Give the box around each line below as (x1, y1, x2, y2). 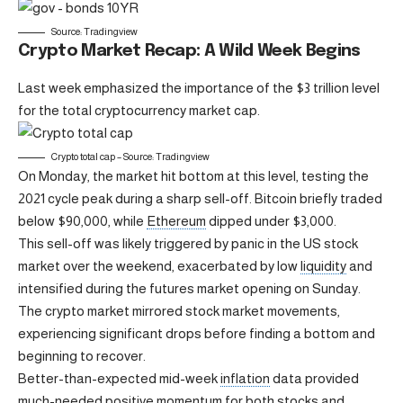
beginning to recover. (18, 348, 146, 364)
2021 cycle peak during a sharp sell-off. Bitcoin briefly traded (18, 191, 382, 207)
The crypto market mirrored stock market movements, (18, 303, 340, 319)
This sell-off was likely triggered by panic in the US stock (18, 236, 358, 252)
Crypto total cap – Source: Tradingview (51, 151, 210, 163)
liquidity (300, 258, 346, 274)
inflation (220, 371, 270, 387)
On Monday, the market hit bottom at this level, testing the (18, 168, 369, 184)
